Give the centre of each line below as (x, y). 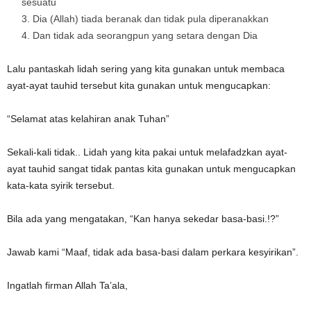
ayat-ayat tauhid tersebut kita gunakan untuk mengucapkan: (139, 85)
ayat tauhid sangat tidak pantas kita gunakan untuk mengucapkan (151, 168)
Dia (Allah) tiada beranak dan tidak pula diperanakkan (151, 18)
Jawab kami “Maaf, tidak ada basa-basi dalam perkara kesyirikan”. (153, 252)
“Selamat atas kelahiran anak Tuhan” (88, 118)
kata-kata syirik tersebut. (61, 185)
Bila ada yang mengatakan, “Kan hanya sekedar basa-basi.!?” (143, 218)
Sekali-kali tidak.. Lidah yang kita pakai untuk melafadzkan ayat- (147, 152)
